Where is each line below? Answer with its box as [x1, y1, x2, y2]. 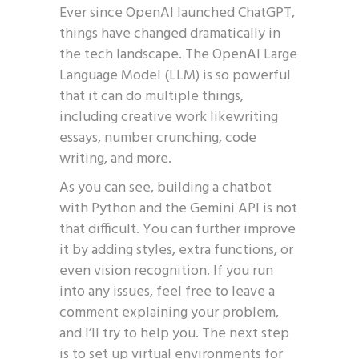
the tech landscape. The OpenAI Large [59, 43, 297, 67]
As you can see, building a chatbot [59, 176, 272, 200]
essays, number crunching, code [59, 127, 256, 150]
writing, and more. [59, 147, 171, 171]
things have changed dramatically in [59, 22, 280, 46]
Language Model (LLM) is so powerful [59, 64, 291, 87]
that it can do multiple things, [59, 85, 244, 108]
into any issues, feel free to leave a [59, 280, 275, 304]
